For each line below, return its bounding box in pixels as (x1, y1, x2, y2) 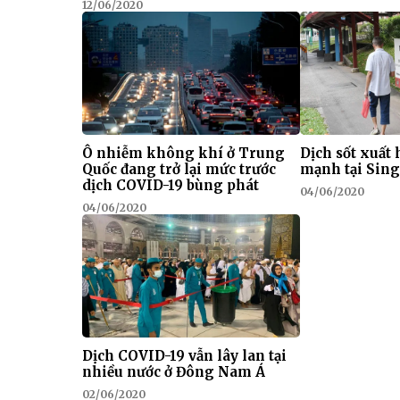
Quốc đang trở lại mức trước (82, 160, 276, 178)
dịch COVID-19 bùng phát (82, 176, 259, 194)
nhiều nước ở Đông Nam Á (82, 362, 265, 380)
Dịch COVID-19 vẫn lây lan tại (82, 346, 287, 364)
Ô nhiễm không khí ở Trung (82, 144, 285, 162)
